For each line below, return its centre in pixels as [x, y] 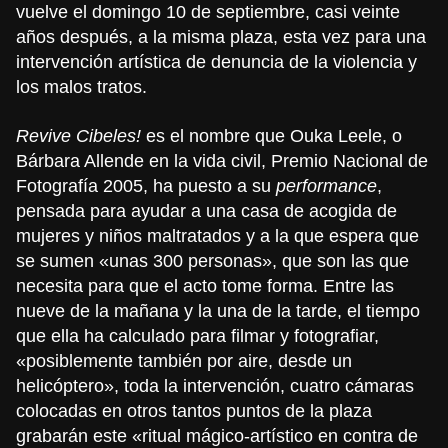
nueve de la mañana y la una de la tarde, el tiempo [218, 310]
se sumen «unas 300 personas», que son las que [212, 260]
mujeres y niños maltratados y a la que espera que [217, 235]
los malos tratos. [81, 86]
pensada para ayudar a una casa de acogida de [206, 210]
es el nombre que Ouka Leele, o [271, 135]
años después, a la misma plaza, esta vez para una [221, 36]
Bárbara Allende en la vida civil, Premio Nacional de [222, 160]
